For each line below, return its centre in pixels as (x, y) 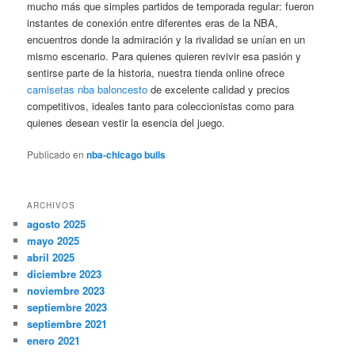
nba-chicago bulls (126, 154)
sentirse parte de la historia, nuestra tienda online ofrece (156, 72)
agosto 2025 (57, 224)
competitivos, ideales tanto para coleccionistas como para (161, 105)
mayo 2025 (53, 241)
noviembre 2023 (66, 291)
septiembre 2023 (67, 307)
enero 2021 (54, 341)
